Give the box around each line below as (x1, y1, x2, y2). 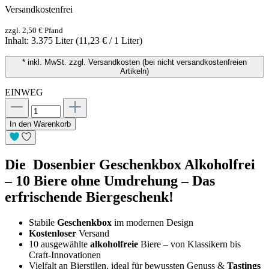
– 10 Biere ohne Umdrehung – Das (5, 172, 215, 189)
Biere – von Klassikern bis (141, 238, 241, 249)
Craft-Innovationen (29, 249, 101, 260)
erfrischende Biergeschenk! (5, 189, 174, 205)
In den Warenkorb (10, 119, 71, 128)
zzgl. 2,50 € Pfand (5, 25, 63, 35)
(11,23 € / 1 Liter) (76, 35, 142, 46)
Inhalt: (5, 35, 31, 46)
